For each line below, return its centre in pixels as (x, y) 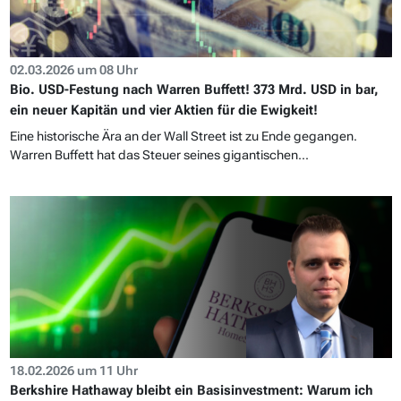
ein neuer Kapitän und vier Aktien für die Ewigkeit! (163, 110)
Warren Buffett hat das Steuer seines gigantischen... (159, 154)
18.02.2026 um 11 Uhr (73, 370)
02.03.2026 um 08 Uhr (73, 69)
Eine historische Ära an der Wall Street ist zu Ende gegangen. (183, 136)
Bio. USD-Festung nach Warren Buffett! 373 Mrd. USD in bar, (194, 89)
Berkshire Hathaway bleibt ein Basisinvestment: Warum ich (191, 390)
